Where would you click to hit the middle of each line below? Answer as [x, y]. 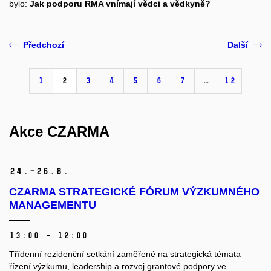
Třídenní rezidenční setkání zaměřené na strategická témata [125, 254]
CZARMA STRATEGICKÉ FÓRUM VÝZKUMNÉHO [134, 192]
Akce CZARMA [59, 132]
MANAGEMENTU [53, 205]
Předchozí [44, 45]
